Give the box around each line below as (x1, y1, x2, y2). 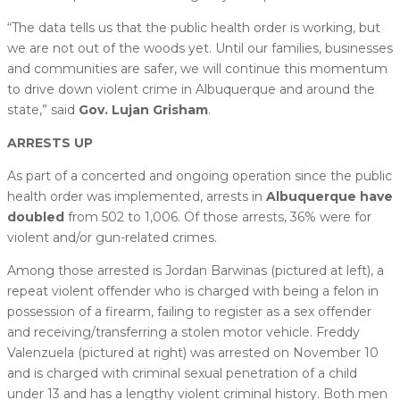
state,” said (7, 101, 79, 118)
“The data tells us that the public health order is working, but (7, 19, 380, 36)
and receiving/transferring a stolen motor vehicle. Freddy (7, 323, 360, 340)
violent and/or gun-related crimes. (7, 229, 217, 246)
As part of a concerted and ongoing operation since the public (7, 167, 392, 184)
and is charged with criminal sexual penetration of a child (7, 364, 357, 381)
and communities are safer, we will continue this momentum (7, 60, 387, 77)
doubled (7, 208, 64, 225)
